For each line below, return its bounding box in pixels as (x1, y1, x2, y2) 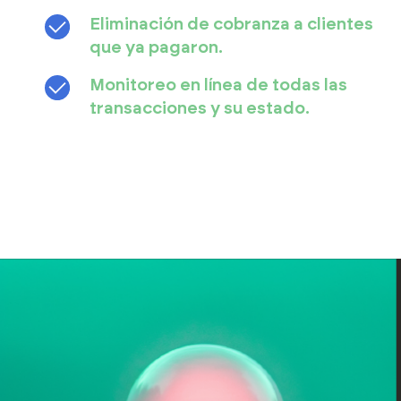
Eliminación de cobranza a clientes (90, 15, 373, 33)
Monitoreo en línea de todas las (90, 76, 347, 94)
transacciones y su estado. (90, 99, 310, 117)
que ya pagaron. (90, 38, 223, 56)
